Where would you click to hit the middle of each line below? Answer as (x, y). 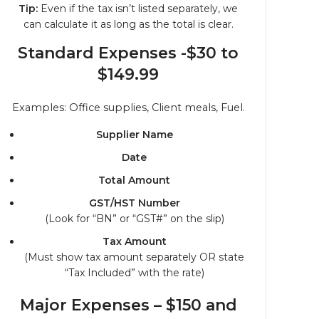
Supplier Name (134, 135)
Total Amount (134, 180)
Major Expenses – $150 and (128, 305)
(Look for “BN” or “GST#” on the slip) (134, 219)
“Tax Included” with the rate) (134, 273)
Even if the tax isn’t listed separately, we (138, 9)
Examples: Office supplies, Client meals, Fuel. (128, 108)
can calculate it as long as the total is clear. (128, 24)
